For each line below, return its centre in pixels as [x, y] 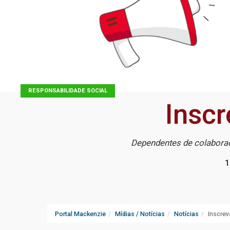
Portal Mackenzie [80, 214]
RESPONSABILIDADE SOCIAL [68, 91]
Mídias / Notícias [140, 214]
